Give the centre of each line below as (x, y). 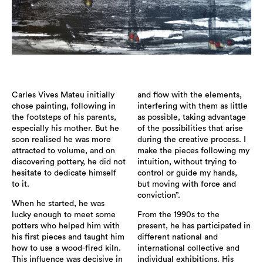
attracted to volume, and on (63, 151)
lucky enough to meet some (64, 215)
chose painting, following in (64, 107)
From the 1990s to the (178, 215)
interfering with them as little (193, 107)
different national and (178, 237)
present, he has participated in (194, 226)
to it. (21, 185)
